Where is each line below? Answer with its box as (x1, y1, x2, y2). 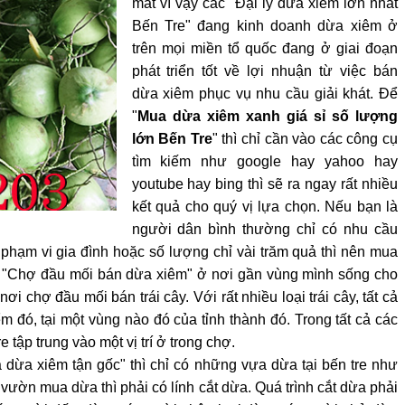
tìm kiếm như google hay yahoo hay (131, 154, 398, 170)
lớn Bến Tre (131, 131, 212, 147)
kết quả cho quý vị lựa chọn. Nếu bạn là (131, 199, 398, 215)
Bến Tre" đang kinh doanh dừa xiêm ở (131, 18, 398, 34)
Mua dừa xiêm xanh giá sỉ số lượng (137, 108, 398, 125)
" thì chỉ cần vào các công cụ (212, 131, 398, 147)
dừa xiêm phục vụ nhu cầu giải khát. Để (131, 86, 398, 102)
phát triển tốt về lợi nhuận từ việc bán (131, 63, 398, 80)
